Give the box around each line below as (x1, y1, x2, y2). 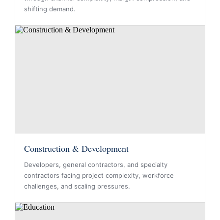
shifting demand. (24, 5, 76, 13)
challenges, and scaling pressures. (24, 182, 130, 190)
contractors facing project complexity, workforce (24, 171, 174, 179)
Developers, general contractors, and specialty (24, 161, 167, 168)
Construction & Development (24, 142, 129, 154)
